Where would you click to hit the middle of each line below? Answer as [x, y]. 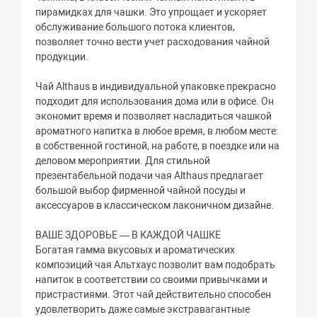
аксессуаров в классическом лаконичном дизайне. [155, 205]
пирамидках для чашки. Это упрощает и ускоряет [151, 12]
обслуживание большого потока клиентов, [136, 27]
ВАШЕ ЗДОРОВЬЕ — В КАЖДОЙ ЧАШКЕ [128, 235]
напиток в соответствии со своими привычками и [152, 279]
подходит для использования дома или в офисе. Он [155, 101]
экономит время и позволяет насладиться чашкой [154, 116]
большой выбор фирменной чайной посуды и [141, 190]
